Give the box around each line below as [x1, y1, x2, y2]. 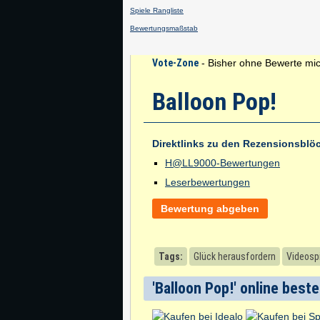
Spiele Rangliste [130, 6, 184, 14]
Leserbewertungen [165, 176, 250, 188]
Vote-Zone [152, 57, 199, 69]
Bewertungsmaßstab [130, 24, 198, 32]
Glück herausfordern [194, 251, 276, 262]
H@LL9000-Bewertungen [165, 157, 280, 169]
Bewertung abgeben [161, 203, 259, 214]
